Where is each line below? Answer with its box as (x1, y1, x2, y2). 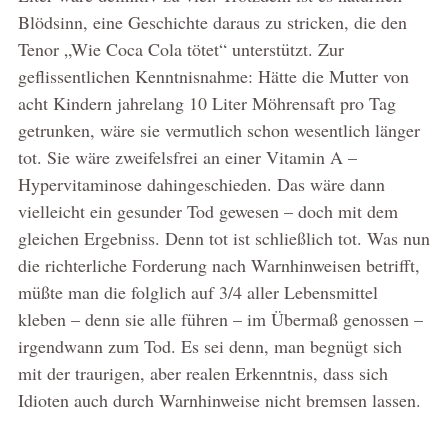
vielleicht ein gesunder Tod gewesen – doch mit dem (17, 199, 398, 224)
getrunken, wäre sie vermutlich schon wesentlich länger (17, 118, 420, 143)
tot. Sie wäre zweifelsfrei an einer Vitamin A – (17, 145, 357, 170)
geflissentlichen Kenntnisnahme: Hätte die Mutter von (17, 64, 409, 89)
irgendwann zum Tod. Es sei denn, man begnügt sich (17, 334, 402, 359)
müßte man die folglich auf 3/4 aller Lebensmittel (17, 280, 378, 305)
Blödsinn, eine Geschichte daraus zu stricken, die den (17, 10, 407, 35)
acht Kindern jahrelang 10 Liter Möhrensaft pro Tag (17, 91, 396, 116)
